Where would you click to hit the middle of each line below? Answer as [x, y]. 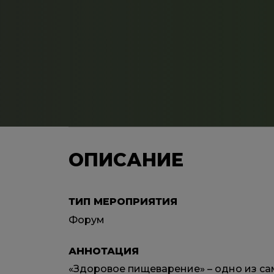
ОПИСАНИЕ [126, 160]
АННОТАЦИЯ [104, 251]
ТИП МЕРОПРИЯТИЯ [123, 201]
